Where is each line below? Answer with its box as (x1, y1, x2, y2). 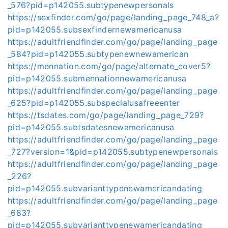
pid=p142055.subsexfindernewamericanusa (8, 24, 182, 35)
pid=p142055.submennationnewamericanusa (8, 73, 187, 83)
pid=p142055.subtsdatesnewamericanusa (8, 122, 175, 132)
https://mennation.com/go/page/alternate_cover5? (8, 61, 211, 71)
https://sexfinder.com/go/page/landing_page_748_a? (8, 12, 219, 22)
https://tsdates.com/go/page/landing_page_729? (8, 110, 204, 120)
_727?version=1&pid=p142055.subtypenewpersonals (8, 147, 218, 157)
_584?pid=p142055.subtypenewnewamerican (8, 49, 189, 59)
